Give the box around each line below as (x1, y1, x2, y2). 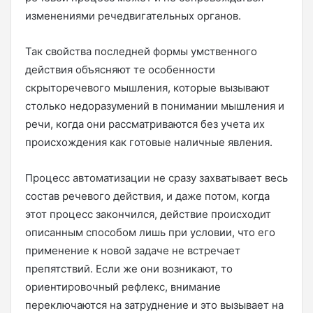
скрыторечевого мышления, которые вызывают (25, 81, 270, 94)
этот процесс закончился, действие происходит (25, 208, 271, 221)
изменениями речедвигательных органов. (25, 9, 241, 22)
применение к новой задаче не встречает (25, 244, 240, 257)
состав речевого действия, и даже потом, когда (25, 189, 270, 203)
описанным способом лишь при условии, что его (25, 226, 275, 239)
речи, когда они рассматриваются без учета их (25, 117, 265, 131)
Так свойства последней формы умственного (25, 45, 257, 58)
